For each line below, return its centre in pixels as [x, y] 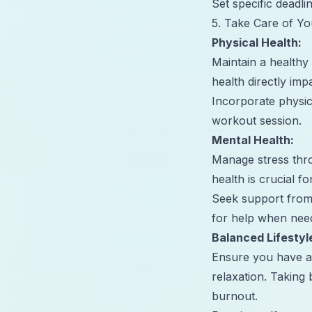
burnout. [235, 296]
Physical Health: [257, 42]
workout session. [257, 120]
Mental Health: [253, 140]
